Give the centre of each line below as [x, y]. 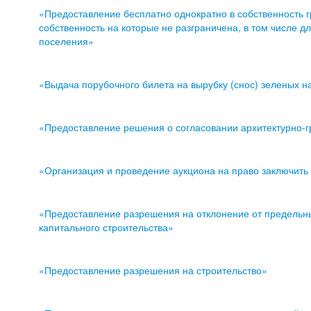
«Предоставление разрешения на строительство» [153, 270]
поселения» [67, 41]
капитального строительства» [107, 227]
